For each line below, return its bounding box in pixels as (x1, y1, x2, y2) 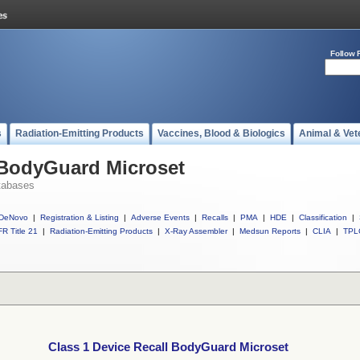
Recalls (202, 213, 228, 222)
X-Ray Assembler (165, 227, 227, 235)
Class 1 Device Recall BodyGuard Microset (48, 341, 288, 354)
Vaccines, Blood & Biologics (157, 128, 285, 139)
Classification (299, 213, 347, 222)
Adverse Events (131, 213, 190, 222)
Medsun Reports (239, 227, 301, 235)
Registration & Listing (40, 213, 119, 222)
